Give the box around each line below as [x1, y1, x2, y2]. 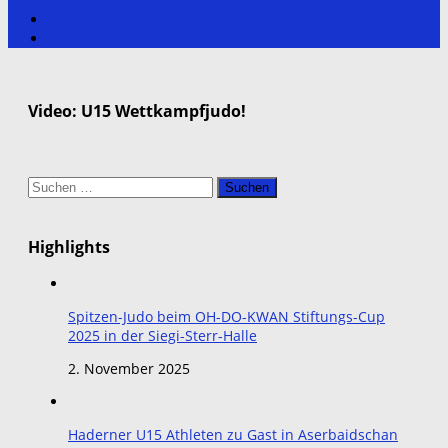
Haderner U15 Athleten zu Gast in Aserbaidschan [68, 425, 398, 445]
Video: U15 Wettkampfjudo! [28, 98, 246, 122]
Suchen [27, 176, 77, 196]
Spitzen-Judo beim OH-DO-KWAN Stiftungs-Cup [68, 307, 385, 327]
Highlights [28, 234, 110, 258]
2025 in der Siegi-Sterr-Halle [68, 326, 257, 346]
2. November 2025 [68, 359, 190, 379]
